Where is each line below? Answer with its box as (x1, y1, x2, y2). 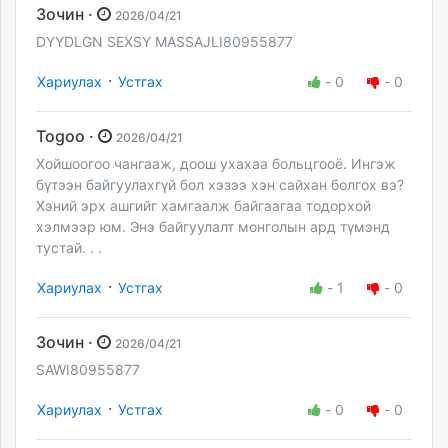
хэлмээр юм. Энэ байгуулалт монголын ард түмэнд (36, 217, 390, 235)
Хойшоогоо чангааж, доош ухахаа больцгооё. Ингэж (36, 154, 396, 172)
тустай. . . (36, 238, 102, 256)
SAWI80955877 (36, 360, 140, 378)
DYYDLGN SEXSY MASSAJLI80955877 (36, 32, 293, 50)
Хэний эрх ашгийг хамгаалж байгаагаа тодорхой (36, 196, 371, 214)
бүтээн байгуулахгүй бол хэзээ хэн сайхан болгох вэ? (36, 175, 404, 193)
